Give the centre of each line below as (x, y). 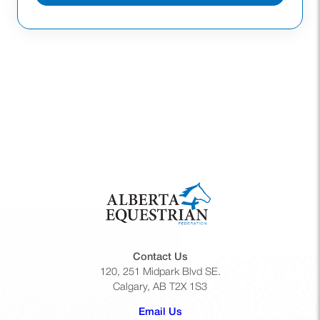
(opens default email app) (242, 312)
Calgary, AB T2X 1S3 (160, 287)
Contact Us (160, 257)
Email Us (160, 313)
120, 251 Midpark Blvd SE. (160, 272)
